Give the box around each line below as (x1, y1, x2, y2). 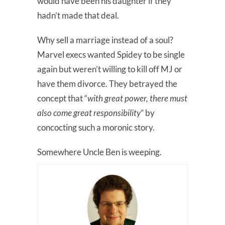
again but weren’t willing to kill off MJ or (37, 63, 182, 74)
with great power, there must (87, 92, 187, 103)
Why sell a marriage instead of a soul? (37, 34, 173, 45)
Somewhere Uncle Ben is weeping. (37, 146, 162, 157)
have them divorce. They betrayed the (37, 78, 177, 89)
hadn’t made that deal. (37, 10, 119, 21)
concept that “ (37, 92, 87, 103)
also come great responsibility (37, 107, 141, 118)
